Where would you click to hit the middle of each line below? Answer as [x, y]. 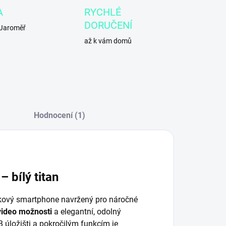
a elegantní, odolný [87, 211]
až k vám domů [108, 41]
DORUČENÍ [108, 25]
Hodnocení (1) [59, 115]
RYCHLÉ [103, 12]
